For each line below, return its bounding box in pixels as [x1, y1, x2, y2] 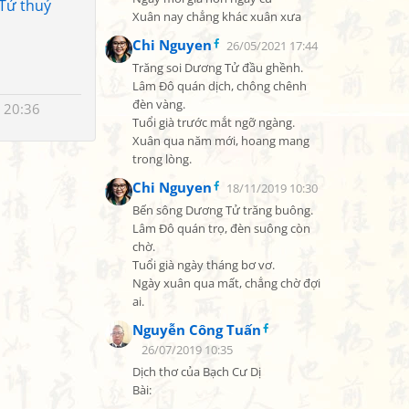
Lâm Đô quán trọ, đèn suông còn [132, 221, 310, 236]
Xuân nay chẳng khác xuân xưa [132, 9, 301, 25]
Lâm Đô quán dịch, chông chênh [132, 79, 307, 94]
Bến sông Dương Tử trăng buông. [132, 203, 313, 218]
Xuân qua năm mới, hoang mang [132, 133, 309, 149]
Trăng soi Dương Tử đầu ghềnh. [132, 60, 303, 76]
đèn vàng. [132, 97, 185, 112]
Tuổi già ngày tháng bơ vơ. [132, 257, 275, 273]
